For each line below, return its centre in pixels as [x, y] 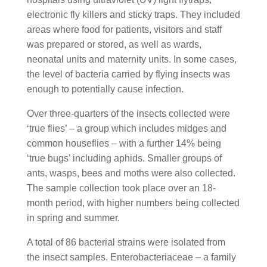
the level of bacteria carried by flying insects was [128, 74]
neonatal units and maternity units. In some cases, [131, 59]
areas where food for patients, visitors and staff [124, 30]
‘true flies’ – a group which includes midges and [126, 128]
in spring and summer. [73, 218]
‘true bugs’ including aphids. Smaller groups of [124, 158]
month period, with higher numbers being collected [133, 203]
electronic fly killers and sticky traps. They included [133, 15]
